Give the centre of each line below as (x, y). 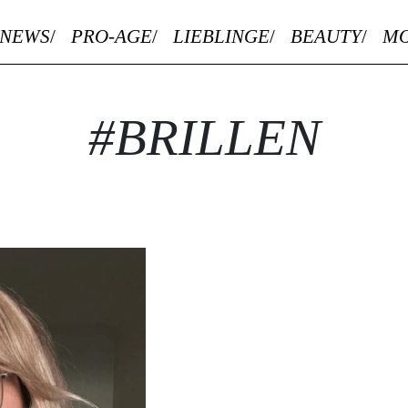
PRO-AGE (111, 36)
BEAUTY (326, 36)
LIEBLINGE (221, 36)
